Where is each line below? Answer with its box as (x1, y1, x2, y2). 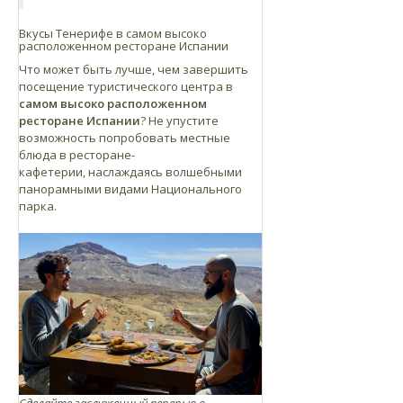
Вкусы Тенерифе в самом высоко (19, 24, 207, 41)
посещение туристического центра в (19, 77, 233, 94)
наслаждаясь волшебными (88, 163, 242, 180)
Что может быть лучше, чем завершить (19, 60, 248, 77)
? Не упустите (140, 112, 219, 129)
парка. (19, 197, 57, 214)
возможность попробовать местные (19, 129, 230, 146)
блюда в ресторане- (19, 146, 135, 163)
